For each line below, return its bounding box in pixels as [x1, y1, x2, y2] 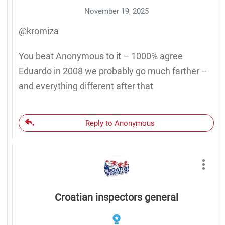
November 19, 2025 [84, 6, 149, 16]
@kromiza [18, 25, 59, 36]
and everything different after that [18, 80, 153, 91]
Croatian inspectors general [54, 191, 178, 203]
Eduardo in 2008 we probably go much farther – [18, 65, 207, 76]
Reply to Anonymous [85, 118, 155, 128]
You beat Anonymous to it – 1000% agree [18, 50, 183, 61]
